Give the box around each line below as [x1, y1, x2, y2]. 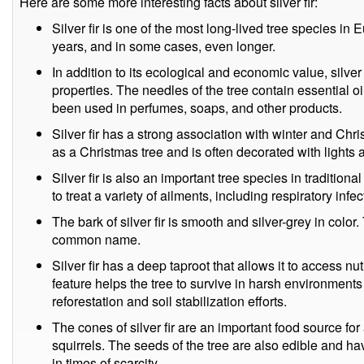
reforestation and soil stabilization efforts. [52, 292, 287, 310]
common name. [52, 230, 141, 249]
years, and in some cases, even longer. [52, 37, 275, 55]
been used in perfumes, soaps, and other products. [52, 98, 342, 117]
